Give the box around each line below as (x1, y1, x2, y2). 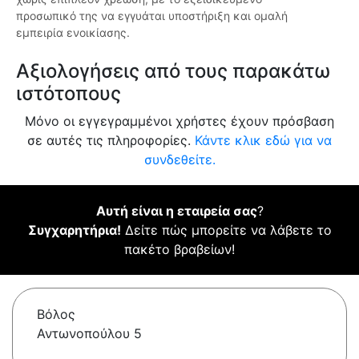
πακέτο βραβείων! (124, 241, 235, 258)
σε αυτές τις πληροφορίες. (27, 132, 195, 149)
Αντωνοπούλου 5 (37, 325, 142, 342)
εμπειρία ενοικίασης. (16, 26, 130, 40)
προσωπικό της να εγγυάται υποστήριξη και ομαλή (16, 9, 288, 23)
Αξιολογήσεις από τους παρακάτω (16, 59, 330, 83)
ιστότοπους (16, 82, 121, 106)
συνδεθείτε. (143, 151, 216, 168)
